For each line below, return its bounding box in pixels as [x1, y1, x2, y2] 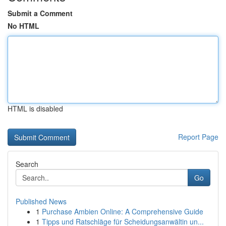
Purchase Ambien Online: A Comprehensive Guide [42, 206, 203, 216]
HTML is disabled [8, 103, 63, 114]
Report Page [178, 132, 218, 142]
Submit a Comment [8, 8, 73, 18]
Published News [16, 196, 67, 206]
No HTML [8, 21, 39, 31]
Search [16, 159, 38, 169]
